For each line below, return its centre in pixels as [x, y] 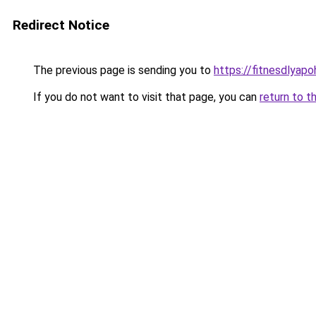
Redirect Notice [61, 25]
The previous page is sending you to [122, 70]
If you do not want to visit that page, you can [145, 97]
